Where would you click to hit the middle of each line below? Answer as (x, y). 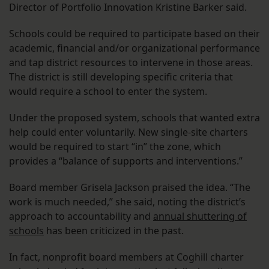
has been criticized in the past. (115, 231)
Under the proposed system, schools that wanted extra (134, 118)
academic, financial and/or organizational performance (134, 48)
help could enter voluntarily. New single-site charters (128, 132)
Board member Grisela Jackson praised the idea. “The (130, 188)
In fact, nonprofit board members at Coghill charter (126, 257)
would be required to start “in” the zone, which (115, 147)
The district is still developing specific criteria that (121, 77)
